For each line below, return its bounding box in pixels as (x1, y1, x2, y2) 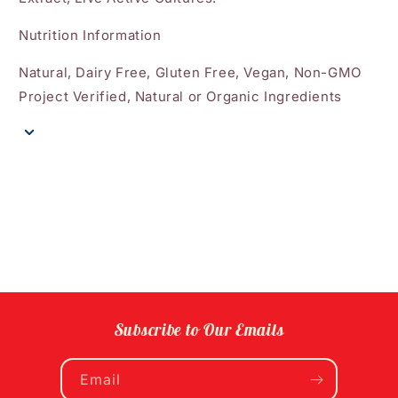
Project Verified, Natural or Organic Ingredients (19, 88, 342, 105)
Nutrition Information (19, 27, 162, 44)
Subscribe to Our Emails (114, 319, 284, 340)
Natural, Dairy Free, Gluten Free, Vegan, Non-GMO (19, 64, 362, 81)
